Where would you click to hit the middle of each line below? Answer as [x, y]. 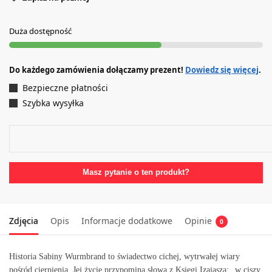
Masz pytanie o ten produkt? [136, 173]
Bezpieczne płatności [65, 87]
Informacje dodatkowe [127, 221]
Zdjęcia [24, 221]
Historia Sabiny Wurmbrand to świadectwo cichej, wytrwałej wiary [124, 257]
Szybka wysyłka [53, 103]
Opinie [198, 221]
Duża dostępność [40, 31]
